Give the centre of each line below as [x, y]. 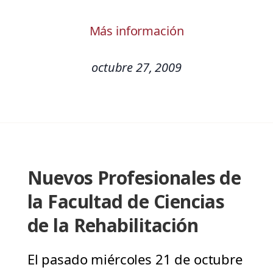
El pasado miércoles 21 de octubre [135, 259]
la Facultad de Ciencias [126, 202]
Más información [136, 31]
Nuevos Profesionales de [134, 178]
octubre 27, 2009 [136, 68]
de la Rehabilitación [112, 225]
